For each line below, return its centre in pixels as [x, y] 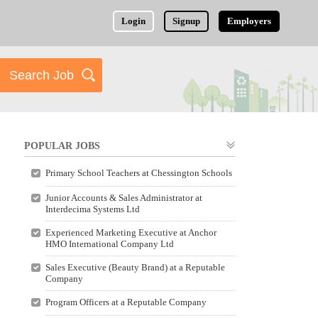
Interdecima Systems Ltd [92, 209]
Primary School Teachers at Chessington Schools [138, 173]
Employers [250, 21]
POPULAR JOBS [62, 146]
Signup [187, 21]
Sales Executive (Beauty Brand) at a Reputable [135, 267]
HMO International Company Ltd [109, 244]
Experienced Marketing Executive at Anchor [131, 232]
